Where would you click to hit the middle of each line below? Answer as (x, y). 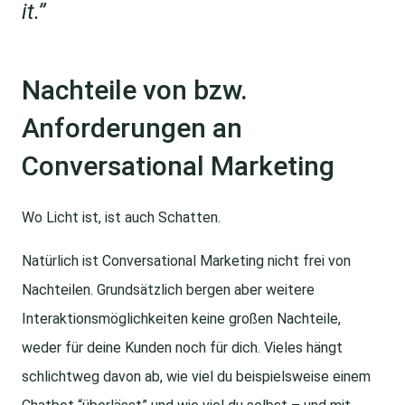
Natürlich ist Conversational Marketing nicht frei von (186, 261)
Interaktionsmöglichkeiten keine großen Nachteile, (181, 319)
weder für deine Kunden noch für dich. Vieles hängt (182, 348)
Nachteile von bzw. (135, 90)
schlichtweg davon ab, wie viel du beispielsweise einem (196, 377)
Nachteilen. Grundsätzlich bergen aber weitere (168, 290)
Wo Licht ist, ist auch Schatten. (121, 218)
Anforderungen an (132, 128)
